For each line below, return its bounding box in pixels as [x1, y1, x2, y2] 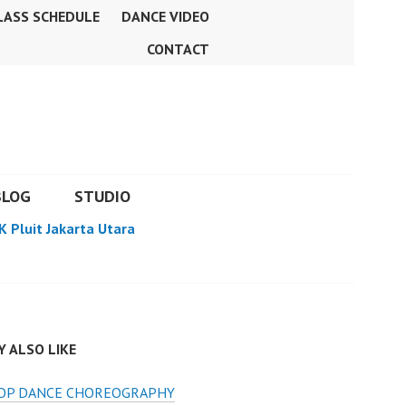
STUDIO [74, 186, 130, 207]
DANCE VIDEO [121, 7, 209, 25]
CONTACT [147, 40, 209, 58]
